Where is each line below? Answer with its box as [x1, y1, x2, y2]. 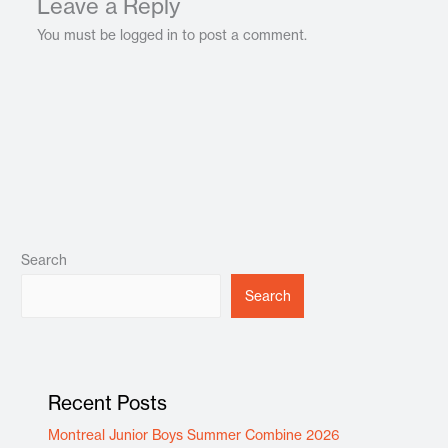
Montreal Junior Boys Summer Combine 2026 [48, 425, 341, 444]
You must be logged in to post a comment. [36, 25, 307, 44]
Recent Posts [48, 390, 168, 415]
